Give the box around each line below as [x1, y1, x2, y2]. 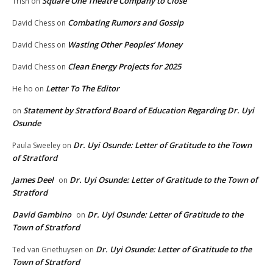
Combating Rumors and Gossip [68, 16, 183, 28]
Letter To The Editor [46, 82, 119, 94]
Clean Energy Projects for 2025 [68, 60, 181, 72]
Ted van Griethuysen [12, 244, 83, 255]
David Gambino [12, 208, 71, 220]
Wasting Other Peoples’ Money [68, 38, 182, 50]
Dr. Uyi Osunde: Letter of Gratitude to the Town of [69, 174, 258, 185]
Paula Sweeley [12, 140, 60, 151]
